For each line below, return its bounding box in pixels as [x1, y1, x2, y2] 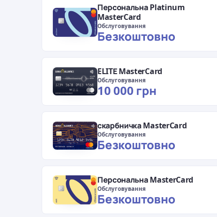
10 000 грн [97, 82, 156, 99]
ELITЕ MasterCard [97, 66, 162, 77]
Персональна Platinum [97, 2, 185, 13]
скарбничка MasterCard [97, 120, 187, 131]
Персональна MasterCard [97, 174, 193, 186]
